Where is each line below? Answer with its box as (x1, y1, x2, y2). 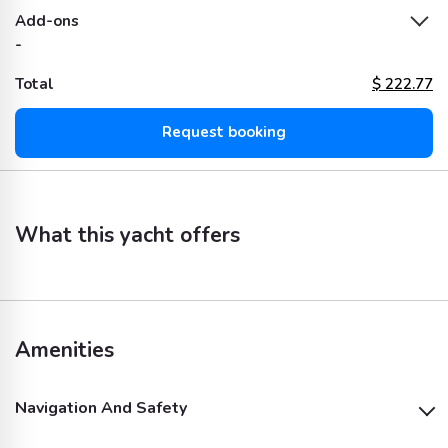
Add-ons (15, 10, 79, 31)
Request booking (162, 122, 286, 143)
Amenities (15, 335, 114, 364)
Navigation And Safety (15, 396, 187, 419)
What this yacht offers (15, 220, 240, 249)
